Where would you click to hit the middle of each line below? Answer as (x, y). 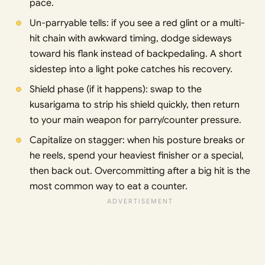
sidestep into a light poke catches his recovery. (131, 70)
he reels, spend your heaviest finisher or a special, (136, 156)
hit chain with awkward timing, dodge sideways (130, 39)
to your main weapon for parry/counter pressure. (135, 120)
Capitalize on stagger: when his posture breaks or (137, 140)
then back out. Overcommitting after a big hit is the (140, 171)
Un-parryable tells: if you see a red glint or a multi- (137, 23)
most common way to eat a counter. (108, 187)
